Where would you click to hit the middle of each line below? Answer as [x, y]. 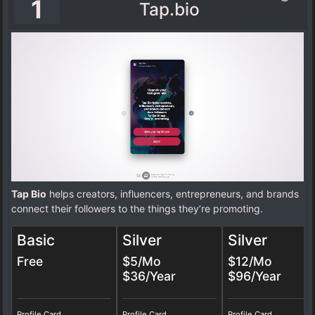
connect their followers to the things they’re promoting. [137, 209]
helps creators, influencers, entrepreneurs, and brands [173, 194]
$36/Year [149, 276]
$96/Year [255, 276]
